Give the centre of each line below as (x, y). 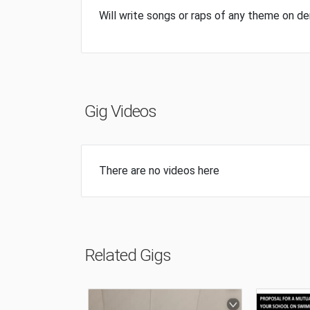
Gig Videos (120, 111)
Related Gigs (128, 255)
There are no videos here (159, 170)
